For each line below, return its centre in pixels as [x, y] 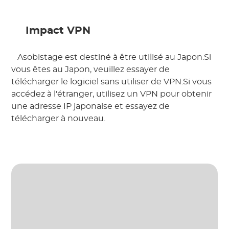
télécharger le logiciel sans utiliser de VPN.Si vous [112, 82]
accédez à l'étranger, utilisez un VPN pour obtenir [112, 94]
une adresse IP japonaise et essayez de [91, 107]
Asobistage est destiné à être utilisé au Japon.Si [113, 58]
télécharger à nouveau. [60, 119]
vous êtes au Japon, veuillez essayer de [91, 70]
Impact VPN [58, 31]
